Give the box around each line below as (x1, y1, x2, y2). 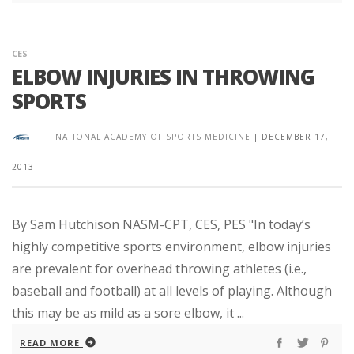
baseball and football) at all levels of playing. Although (12, 282, 332, 300)
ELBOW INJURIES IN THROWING (12, 62, 314, 92)
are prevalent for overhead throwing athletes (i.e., (12, 260, 307, 278)
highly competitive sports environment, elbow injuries (12, 238, 331, 256)
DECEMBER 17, (262, 131, 329, 143)
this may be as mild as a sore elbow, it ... (12, 304, 244, 322)
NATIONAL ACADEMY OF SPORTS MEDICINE (55, 131, 250, 143)
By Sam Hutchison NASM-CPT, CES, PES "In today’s (12, 216, 311, 234)
